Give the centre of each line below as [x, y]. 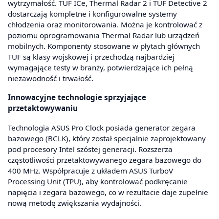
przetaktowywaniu [43, 108]
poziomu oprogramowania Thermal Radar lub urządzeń [104, 35]
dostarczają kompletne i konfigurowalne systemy [92, 13]
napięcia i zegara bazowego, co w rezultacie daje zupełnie [108, 192]
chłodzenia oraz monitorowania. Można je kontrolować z [105, 24]
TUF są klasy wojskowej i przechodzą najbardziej [91, 56]
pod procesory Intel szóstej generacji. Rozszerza [90, 149]
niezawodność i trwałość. [51, 78]
